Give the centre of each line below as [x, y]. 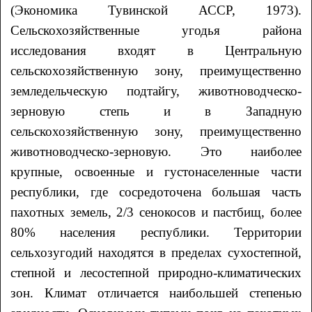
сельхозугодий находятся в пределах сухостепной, [156, 252]
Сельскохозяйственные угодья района [156, 30]
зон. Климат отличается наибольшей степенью [156, 292]
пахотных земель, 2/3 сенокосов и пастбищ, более [156, 212]
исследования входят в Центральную [156, 50]
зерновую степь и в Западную [156, 111]
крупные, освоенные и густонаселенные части [156, 171]
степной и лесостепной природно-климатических [156, 272]
